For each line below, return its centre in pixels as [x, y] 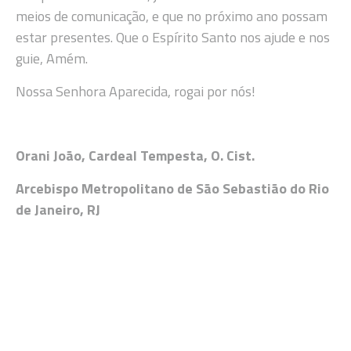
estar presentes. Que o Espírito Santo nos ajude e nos [173, 38]
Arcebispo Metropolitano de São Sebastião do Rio [172, 188]
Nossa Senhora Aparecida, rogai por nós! [136, 91]
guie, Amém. [52, 59]
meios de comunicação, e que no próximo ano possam [172, 16]
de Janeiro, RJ [58, 209]
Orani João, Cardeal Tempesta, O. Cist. [135, 156]
